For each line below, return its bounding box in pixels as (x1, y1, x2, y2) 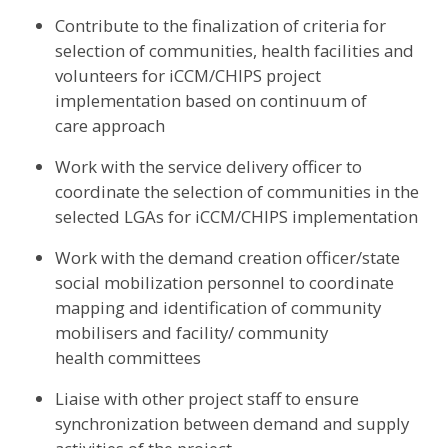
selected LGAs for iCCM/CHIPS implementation (55, 205, 422, 229)
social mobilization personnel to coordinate (55, 271, 394, 295)
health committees (55, 346, 205, 370)
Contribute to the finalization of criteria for (55, 14, 386, 38)
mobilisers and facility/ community (55, 321, 328, 345)
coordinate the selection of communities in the (55, 180, 419, 204)
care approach (55, 114, 173, 138)
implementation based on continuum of (55, 89, 367, 113)
